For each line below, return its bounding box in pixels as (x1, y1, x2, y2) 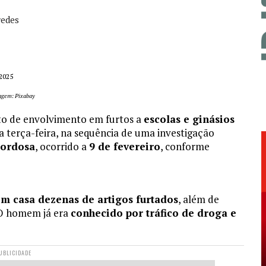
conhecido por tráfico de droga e (71, 206, 236, 220)
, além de (178, 192, 219, 207)
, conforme (160, 140, 210, 154)
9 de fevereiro (89, 140, 160, 154)
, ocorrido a (35, 140, 89, 154)
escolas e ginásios (144, 112, 235, 126)
